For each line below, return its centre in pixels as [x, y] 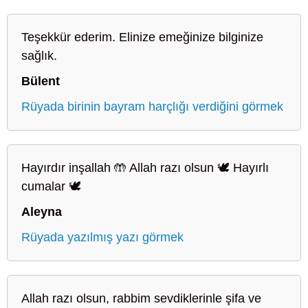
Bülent [41, 81]
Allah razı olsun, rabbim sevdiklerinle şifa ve [141, 298]
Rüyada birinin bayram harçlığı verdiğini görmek [152, 106]
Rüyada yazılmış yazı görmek [102, 237]
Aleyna [42, 211]
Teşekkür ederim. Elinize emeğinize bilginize [142, 37]
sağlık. [39, 55]
